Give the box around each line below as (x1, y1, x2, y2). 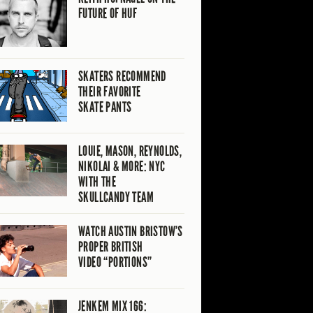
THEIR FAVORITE (78, 82, 141, 100)
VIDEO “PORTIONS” (78, 253, 152, 270)
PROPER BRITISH (78, 238, 143, 255)
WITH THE (78, 173, 117, 190)
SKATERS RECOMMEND (78, 67, 166, 85)
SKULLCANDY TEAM (78, 188, 154, 205)
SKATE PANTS (78, 98, 132, 115)
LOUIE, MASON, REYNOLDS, (78, 142, 182, 159)
